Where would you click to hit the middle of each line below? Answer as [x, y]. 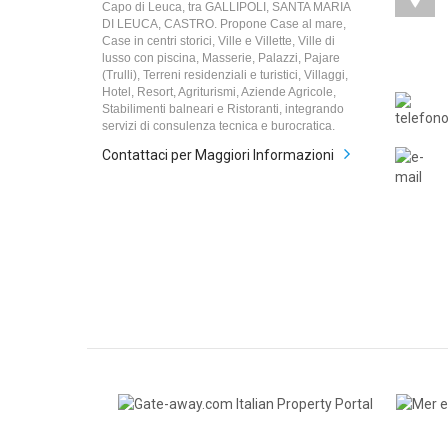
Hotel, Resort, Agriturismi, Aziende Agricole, [219, 92]
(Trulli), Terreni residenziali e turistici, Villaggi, [225, 75]
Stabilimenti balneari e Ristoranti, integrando [223, 109]
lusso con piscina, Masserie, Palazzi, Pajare [221, 58]
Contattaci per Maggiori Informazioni [218, 155]
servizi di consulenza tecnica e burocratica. [218, 126]
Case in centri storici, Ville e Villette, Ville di [218, 41]
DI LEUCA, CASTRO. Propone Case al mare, [224, 24]
